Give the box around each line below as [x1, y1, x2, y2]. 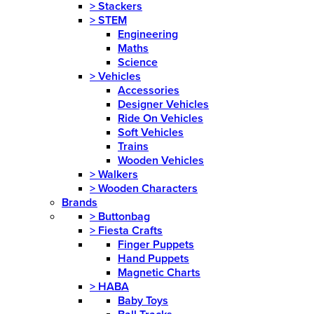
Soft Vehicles [118, 125, 184, 140]
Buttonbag [98, 210, 150, 224]
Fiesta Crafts [98, 224, 163, 238]
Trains [118, 139, 149, 154]
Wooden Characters [98, 182, 198, 196]
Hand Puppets [118, 252, 189, 266]
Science [118, 55, 158, 70]
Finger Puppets [118, 238, 194, 252]
